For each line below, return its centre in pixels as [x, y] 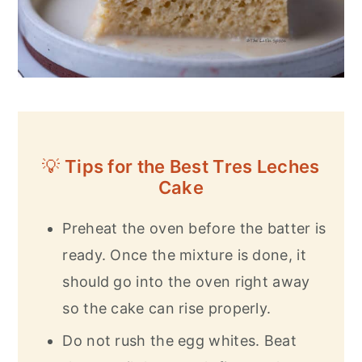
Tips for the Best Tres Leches [190, 167]
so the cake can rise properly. [167, 309]
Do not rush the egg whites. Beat [179, 341]
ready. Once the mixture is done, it [184, 255]
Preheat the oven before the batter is [194, 229]
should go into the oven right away [186, 282]
